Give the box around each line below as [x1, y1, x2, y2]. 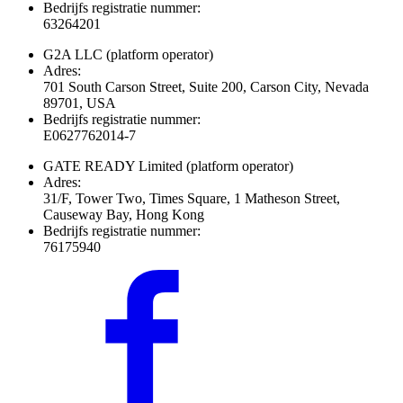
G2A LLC [43, 47, 103, 63]
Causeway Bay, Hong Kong [43, 207, 204, 223]
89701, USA [43, 95, 116, 112]
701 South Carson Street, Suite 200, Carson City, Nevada [43, 79, 369, 95]
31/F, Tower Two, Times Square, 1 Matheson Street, [43, 191, 340, 207]
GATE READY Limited [43, 158, 183, 175]
